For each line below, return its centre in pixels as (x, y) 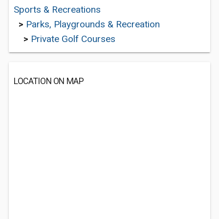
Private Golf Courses (73, 39)
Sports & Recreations (57, 10)
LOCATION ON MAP (49, 81)
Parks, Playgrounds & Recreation (93, 24)
